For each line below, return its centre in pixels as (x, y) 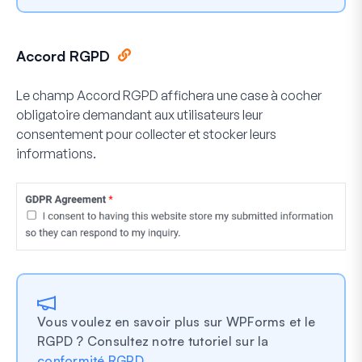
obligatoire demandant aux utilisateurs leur (139, 114)
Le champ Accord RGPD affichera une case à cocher (169, 95)
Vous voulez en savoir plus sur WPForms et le (176, 321)
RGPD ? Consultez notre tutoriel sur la (153, 341)
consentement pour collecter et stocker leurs (146, 134)
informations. (56, 153)
